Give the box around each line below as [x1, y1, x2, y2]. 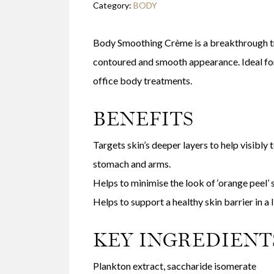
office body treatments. [92, 74, 192, 86]
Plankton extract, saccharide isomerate [92, 259, 256, 272]
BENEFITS [92, 106, 194, 130]
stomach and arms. [92, 157, 171, 169]
